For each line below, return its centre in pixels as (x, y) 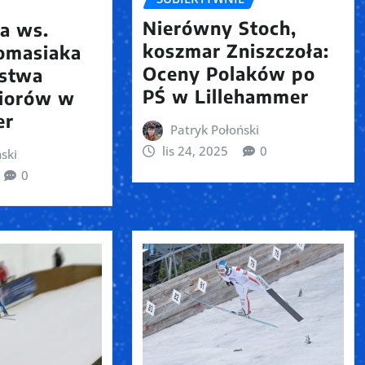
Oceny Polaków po (229, 74)
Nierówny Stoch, (219, 28)
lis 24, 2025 (196, 151)
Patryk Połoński (215, 130)
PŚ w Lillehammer (225, 97)
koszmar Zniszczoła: (235, 51)
